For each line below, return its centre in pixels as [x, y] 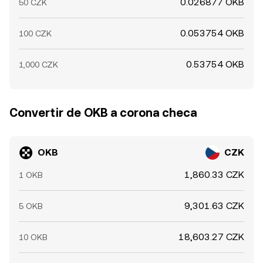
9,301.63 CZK [214, 206]
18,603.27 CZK [211, 237]
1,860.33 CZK [214, 175]
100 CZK [35, 33]
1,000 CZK [38, 65]
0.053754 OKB [212, 33]
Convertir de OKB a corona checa [103, 113]
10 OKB [33, 237]
